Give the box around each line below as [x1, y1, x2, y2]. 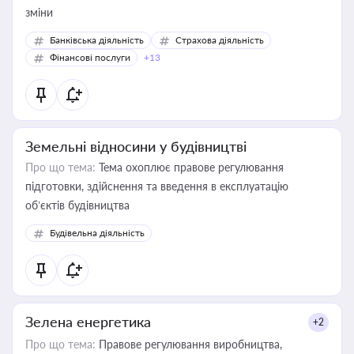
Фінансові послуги [50, 51, 130, 63]
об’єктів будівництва [25, 198, 130, 212]
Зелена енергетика [25, 313, 151, 330]
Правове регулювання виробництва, [96, 337, 282, 351]
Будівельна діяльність [50, 227, 145, 239]
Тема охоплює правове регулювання [96, 160, 284, 174]
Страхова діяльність [175, 34, 264, 46]
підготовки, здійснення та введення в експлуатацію [25, 179, 288, 193]
